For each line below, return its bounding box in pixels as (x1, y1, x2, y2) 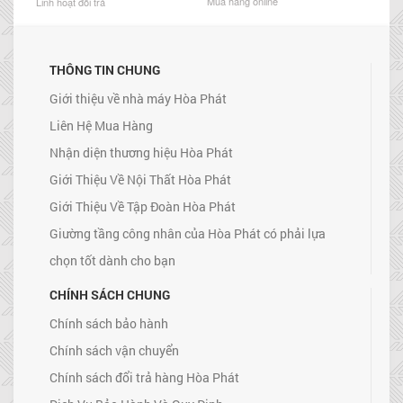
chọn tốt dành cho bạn (49, 251, 175, 269)
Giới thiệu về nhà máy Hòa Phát (49, 89, 227, 107)
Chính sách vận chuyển (49, 341, 179, 359)
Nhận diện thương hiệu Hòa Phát (49, 143, 233, 161)
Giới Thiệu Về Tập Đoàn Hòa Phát (49, 197, 236, 215)
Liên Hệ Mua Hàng (49, 116, 153, 134)
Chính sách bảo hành (49, 314, 168, 332)
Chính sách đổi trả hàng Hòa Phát (49, 368, 239, 386)
